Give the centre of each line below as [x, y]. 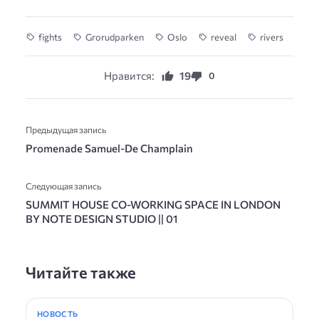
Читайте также [81, 272]
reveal [224, 37]
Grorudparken [115, 37]
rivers [272, 37]
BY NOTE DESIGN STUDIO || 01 [102, 218]
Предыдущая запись [66, 129]
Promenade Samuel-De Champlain [109, 148]
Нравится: [129, 76]
